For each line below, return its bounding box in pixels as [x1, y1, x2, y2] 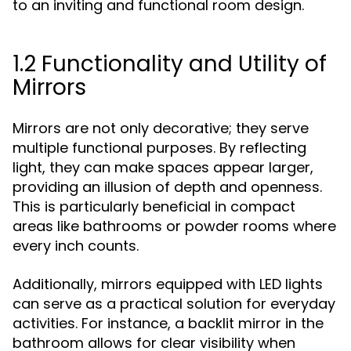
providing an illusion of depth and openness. [13, 177, 322, 197]
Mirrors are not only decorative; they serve [13, 118, 309, 138]
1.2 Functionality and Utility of [13, 49, 327, 79]
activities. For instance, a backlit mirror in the [13, 313, 324, 333]
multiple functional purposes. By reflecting [13, 138, 306, 157]
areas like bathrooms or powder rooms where [13, 216, 336, 236]
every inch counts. [13, 236, 139, 255]
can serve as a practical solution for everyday [13, 294, 335, 313]
